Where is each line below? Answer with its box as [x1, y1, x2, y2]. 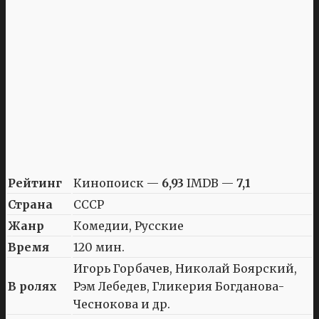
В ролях [8, 278, 57, 293]
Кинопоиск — [73, 175, 162, 190]
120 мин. [73, 239, 125, 254]
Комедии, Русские [73, 218, 184, 233]
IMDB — [184, 175, 236, 190]
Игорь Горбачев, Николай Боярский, [73, 261, 297, 276]
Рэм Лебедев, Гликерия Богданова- [73, 278, 284, 293]
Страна [8, 197, 53, 211]
